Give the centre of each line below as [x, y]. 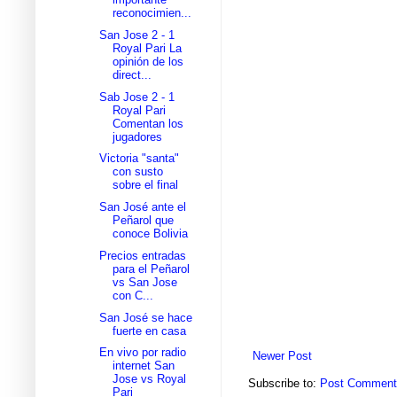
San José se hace [146, 317]
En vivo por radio [143, 353]
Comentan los [148, 123]
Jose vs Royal [150, 379]
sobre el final [146, 185]
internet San [144, 366]
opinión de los [148, 61]
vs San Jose [145, 282]
